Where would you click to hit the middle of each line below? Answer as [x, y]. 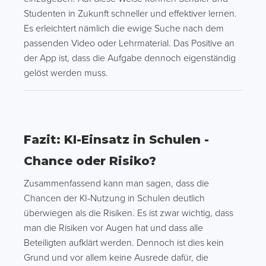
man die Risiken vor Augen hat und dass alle [113, 228]
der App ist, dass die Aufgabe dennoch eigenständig [130, 58]
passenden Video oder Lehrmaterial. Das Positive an [129, 43]
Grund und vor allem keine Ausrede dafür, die [116, 258]
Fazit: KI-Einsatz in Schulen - [116, 140]
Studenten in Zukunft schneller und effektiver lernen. [130, 14]
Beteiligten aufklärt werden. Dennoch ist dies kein [124, 243]
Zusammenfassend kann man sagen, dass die [116, 183]
